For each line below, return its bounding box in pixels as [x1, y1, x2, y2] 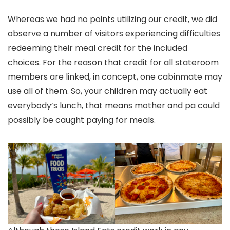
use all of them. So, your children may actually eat [8, 85, 207, 98]
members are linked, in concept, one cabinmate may [8, 71, 222, 83]
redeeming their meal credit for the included [8, 42, 187, 54]
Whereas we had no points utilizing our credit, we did [8, 13, 217, 26]
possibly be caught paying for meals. [8, 114, 158, 126]
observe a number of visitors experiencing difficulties [8, 28, 220, 40]
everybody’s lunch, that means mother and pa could [8, 100, 220, 112]
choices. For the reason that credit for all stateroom [8, 56, 219, 69]
